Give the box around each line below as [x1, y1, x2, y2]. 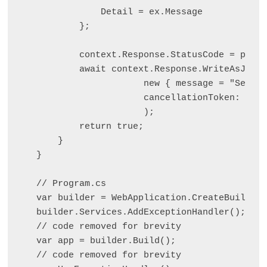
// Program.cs [36, 178, 106, 189]
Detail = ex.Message [36, 7, 203, 17]
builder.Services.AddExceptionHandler [36, 207, 229, 218]
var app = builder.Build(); [36, 235, 176, 246]
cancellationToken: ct [36, 92, 256, 103]
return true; [36, 121, 144, 132]
